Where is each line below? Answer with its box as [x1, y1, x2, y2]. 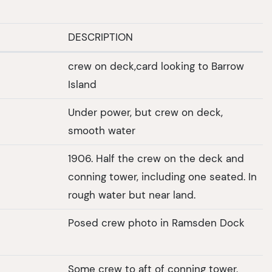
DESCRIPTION [68, 31, 133, 44]
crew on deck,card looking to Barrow [68, 60, 244, 73]
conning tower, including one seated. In [68, 171, 248, 183]
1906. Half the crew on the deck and [68, 152, 244, 165]
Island [68, 78, 97, 91]
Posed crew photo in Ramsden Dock [68, 217, 245, 229]
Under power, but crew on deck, [68, 106, 223, 119]
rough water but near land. [68, 189, 195, 202]
